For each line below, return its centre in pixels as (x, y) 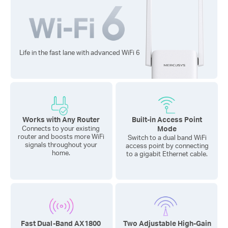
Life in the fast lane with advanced (71, 53)
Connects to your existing (61, 128)
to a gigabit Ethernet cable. (167, 153)
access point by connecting (167, 145)
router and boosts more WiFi (61, 136)
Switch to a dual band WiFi (167, 137)
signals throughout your (61, 144)
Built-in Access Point (167, 119)
